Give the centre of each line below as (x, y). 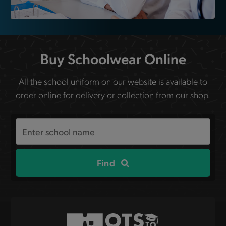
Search (30, 125)
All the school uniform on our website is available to (113, 81)
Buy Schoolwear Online (113, 59)
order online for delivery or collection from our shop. (113, 95)
